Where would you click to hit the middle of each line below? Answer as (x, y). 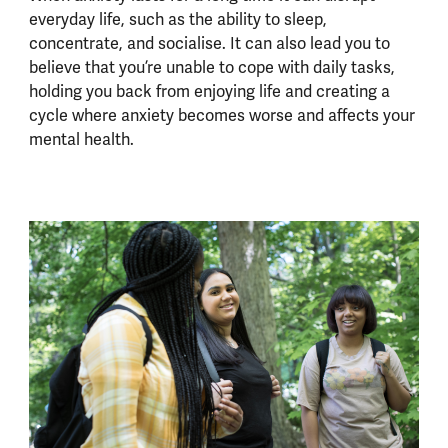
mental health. (83, 139)
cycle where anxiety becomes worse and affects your (221, 115)
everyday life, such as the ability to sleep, (177, 19)
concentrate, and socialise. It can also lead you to (209, 43)
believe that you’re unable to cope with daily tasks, (211, 67)
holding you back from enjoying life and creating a (209, 91)
